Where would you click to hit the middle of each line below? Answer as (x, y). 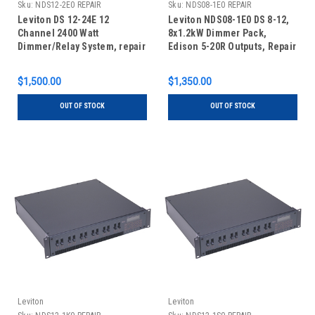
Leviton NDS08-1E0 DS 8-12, (229, 20)
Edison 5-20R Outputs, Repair (232, 47)
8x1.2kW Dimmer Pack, (217, 33)
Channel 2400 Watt (58, 33)
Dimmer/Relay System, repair (82, 47)
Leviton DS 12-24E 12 (63, 20)
